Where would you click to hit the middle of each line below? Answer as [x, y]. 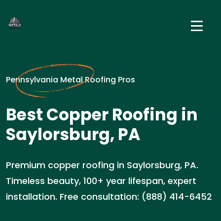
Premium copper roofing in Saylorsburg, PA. [102, 165]
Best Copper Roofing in [102, 115]
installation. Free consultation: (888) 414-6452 [109, 197]
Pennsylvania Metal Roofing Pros [71, 80]
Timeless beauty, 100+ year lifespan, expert [101, 181]
